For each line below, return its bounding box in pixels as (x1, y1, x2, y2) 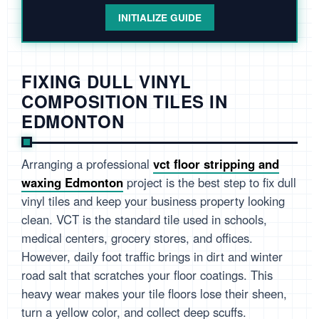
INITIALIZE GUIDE (117, 11, 202, 25)
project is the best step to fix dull (123, 174, 296, 192)
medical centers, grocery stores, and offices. (21, 229, 253, 247)
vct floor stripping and (153, 155, 279, 173)
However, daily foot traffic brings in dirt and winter (21, 248, 283, 266)
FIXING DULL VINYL (21, 69, 192, 94)
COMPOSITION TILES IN (21, 89, 227, 114)
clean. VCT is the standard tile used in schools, (21, 211, 267, 229)
